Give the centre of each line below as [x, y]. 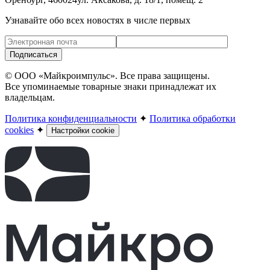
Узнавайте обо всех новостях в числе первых [98, 20]
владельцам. [30, 97]
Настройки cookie [83, 130]
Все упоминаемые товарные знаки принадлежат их [111, 86]
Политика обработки [193, 118]
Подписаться [33, 54]
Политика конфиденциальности [71, 118]
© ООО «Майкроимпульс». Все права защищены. [107, 75]
